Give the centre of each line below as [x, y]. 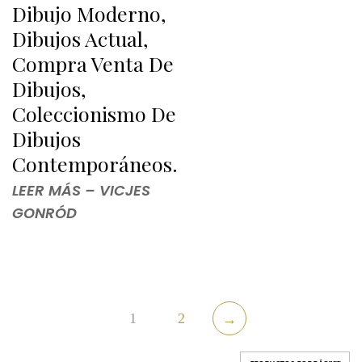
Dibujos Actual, [80, 39]
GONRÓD [44, 213]
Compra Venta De [93, 64]
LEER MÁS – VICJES [81, 190]
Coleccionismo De [94, 114]
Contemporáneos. [95, 164]
